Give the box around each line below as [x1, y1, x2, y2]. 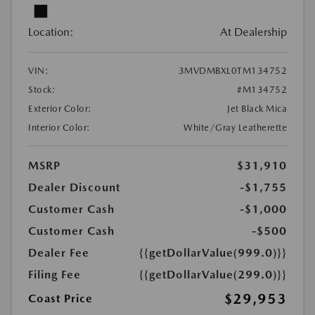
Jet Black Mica [227, 103, 287, 114]
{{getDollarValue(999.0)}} [139, 246, 287, 259]
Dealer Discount [28, 181, 120, 194]
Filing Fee [28, 268, 81, 281]
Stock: [28, 84, 56, 95]
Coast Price [28, 292, 93, 305]
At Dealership [220, 25, 287, 39]
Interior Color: [28, 122, 91, 133]
